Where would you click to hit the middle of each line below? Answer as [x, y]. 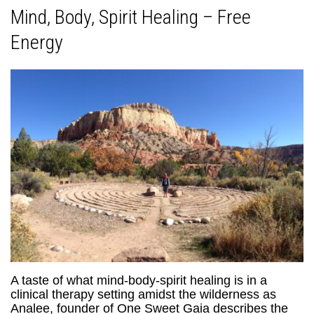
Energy [37, 43]
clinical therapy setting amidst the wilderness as [143, 294]
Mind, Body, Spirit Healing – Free [131, 18]
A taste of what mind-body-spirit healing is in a [139, 280]
